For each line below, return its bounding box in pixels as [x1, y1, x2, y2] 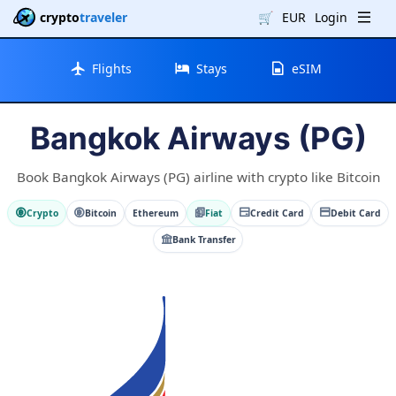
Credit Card [249, 206, 304, 219]
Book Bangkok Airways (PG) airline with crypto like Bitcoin [16, 167, 380, 186]
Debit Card [330, 206, 381, 219]
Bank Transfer [171, 232, 236, 246]
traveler [80, 9, 127, 26]
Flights [92, 59, 132, 77]
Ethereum [132, 206, 179, 219]
